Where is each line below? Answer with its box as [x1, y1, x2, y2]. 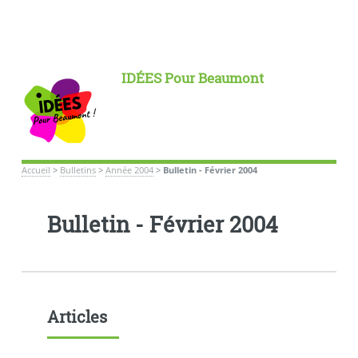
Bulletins [59, 164, 96, 176]
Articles [46, 305, 107, 327]
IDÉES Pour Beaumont [121, 69, 264, 87]
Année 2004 [105, 164, 153, 176]
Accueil [21, 164, 50, 176]
